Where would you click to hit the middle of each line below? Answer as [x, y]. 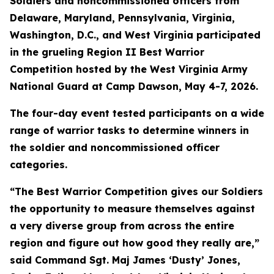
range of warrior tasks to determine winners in [129, 130]
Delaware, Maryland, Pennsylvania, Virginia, [122, 18]
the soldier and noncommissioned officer [115, 147]
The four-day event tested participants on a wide [137, 113]
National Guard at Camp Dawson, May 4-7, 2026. [134, 86]
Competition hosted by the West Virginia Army [129, 69]
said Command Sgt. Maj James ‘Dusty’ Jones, [125, 260]
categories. [39, 165]
